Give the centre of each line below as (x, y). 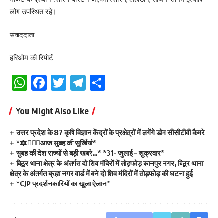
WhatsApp (65, 82)
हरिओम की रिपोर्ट (31, 58)
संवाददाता (22, 35)
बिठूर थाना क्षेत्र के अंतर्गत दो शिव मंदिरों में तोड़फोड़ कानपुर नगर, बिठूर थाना (110, 163)
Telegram (121, 82)
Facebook (81, 82)
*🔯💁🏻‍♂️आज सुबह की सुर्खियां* (56, 142)
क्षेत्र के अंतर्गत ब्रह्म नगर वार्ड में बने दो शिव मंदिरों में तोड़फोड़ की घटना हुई (101, 173)
